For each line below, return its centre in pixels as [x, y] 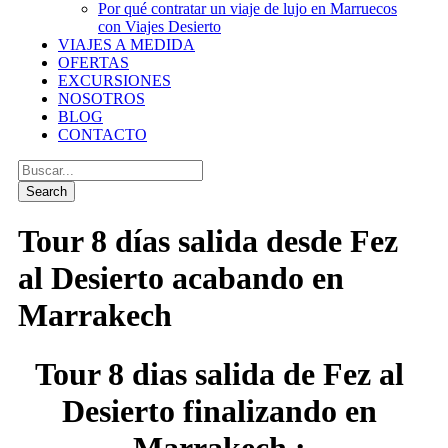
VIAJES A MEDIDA [126, 44]
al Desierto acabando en [181, 278]
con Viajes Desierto [159, 26]
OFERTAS [93, 62]
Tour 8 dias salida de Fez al [219, 373]
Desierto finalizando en [219, 410]
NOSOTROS [101, 98]
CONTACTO [102, 134]
